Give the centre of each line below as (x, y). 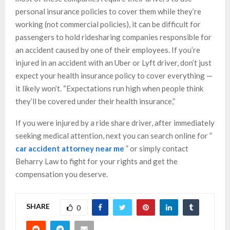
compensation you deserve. (62, 174)
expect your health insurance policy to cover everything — (114, 75)
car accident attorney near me (70, 148)
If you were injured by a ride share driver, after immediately (115, 122)
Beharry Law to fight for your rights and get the (97, 161)
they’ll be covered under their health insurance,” (95, 101)
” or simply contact (156, 148)
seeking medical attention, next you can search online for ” (114, 135)
